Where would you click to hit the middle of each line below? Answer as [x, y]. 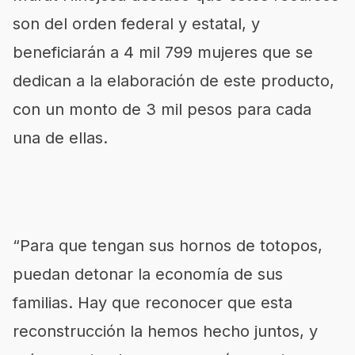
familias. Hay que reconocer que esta [153, 303]
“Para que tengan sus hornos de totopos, [168, 246]
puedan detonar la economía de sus [148, 274]
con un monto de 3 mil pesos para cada [162, 109]
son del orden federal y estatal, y [136, 24]
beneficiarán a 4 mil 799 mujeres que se [163, 52]
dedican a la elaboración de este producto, [174, 81]
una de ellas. [60, 138]
